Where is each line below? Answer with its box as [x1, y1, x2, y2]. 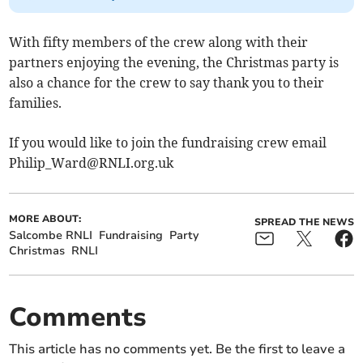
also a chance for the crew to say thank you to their [9, 75, 325, 92]
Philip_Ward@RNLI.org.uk [9, 155, 174, 172]
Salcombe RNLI [9, 228, 93, 244]
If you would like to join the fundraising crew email [9, 135, 327, 152]
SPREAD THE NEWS [254, 216, 354, 229]
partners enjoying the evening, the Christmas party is [9, 54, 340, 71]
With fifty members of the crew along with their [9, 34, 309, 51]
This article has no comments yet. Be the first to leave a [9, 340, 346, 359]
